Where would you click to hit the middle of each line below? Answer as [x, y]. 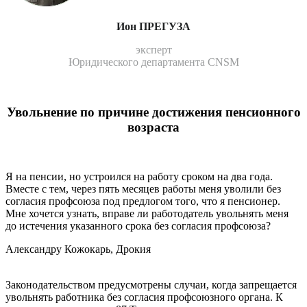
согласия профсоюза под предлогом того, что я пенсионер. [143, 201]
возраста [153, 127]
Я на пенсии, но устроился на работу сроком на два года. [139, 177]
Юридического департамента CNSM [153, 62]
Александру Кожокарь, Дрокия [78, 249]
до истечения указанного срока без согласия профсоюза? [138, 226]
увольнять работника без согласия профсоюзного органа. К [144, 297]
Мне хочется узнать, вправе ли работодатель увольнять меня [147, 214]
